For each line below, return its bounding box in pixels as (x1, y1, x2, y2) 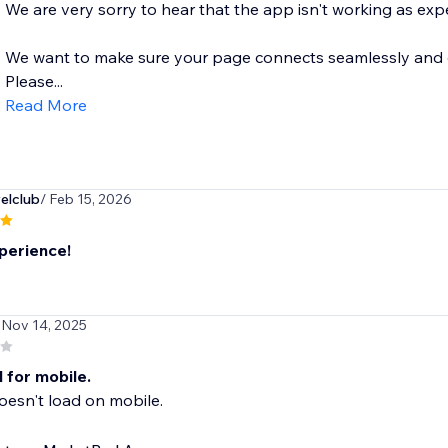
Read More (4, 95, 87, 116)
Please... (4, 71, 63, 92)
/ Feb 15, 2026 (39, 190, 132, 209)
